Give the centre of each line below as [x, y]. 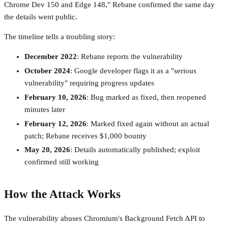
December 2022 [51, 57]
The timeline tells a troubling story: [60, 37]
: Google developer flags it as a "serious [133, 71]
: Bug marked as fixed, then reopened [146, 97]
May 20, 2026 [47, 150]
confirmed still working [62, 162]
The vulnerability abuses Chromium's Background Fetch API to [105, 219]
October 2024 [47, 71]
